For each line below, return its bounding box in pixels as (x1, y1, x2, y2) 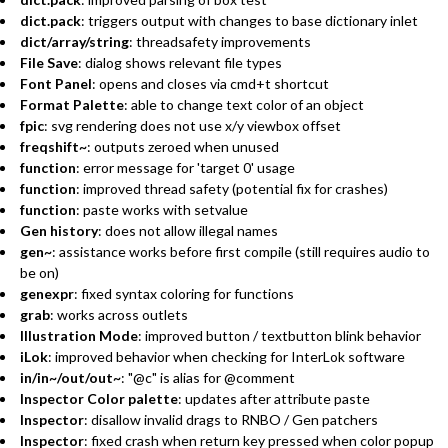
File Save (20, 53, 78, 71)
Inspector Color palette (20, 389, 178, 407)
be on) (20, 263, 59, 281)
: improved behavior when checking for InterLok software (48, 347, 405, 365)
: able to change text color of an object (124, 95, 364, 113)
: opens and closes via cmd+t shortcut (92, 74, 329, 92)
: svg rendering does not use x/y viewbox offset (44, 116, 341, 134)
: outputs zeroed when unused (87, 137, 279, 155)
